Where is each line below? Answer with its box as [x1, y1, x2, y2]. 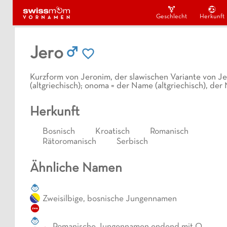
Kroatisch [95, 127, 130, 136]
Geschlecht [156, 14, 187, 20]
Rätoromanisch [43, 137, 96, 146]
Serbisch [117, 137, 148, 146]
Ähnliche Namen [30, 163, 122, 175]
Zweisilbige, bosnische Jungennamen [43, 195, 177, 204]
